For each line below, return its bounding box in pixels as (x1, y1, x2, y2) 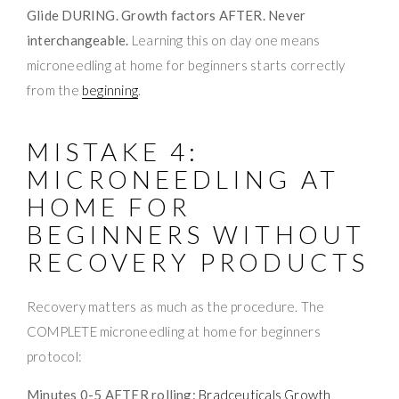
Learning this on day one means (128, 31, 321, 48)
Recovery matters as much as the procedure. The (27, 297, 325, 314)
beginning (82, 81, 139, 98)
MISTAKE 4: (27, 135, 200, 167)
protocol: (27, 347, 83, 364)
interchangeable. (27, 31, 129, 48)
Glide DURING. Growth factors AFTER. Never (27, 6, 306, 23)
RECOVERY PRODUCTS (27, 246, 369, 277)
